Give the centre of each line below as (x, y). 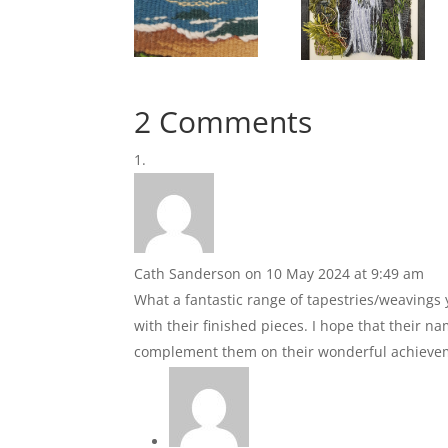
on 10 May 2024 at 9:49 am (335, 273)
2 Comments (223, 121)
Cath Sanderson (188, 273)
